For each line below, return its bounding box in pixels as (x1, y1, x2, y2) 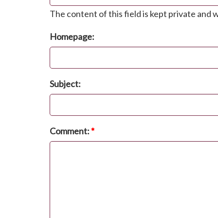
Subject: (50, 78, 81, 90)
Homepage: (50, 31, 94, 42)
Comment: (50, 126, 91, 137)
